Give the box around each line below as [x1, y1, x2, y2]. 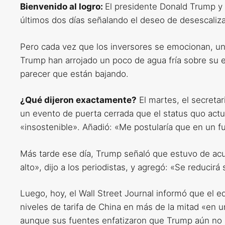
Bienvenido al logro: [20, 2, 105, 12]
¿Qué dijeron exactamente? [20, 95, 137, 105]
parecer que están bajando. [20, 68, 129, 79]
